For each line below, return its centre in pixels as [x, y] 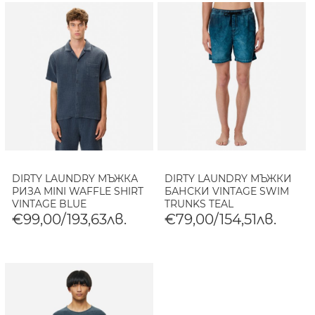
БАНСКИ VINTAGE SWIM [227, 191]
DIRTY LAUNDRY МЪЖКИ [229, 178]
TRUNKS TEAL [199, 204]
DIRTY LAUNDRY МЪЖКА [75, 178]
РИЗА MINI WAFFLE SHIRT [78, 191]
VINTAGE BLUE [50, 204]
